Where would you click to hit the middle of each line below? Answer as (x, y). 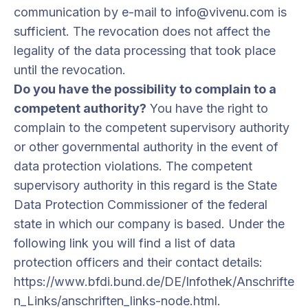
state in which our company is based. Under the (149, 224)
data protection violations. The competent (133, 166)
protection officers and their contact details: (138, 262)
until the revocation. (70, 70)
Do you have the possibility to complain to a (145, 89)
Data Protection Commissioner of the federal (141, 205)
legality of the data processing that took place (145, 51)
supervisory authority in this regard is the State (145, 185)
